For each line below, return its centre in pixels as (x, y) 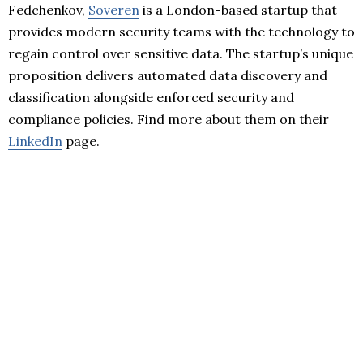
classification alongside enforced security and (151, 97)
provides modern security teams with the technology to (181, 31)
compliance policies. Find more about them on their (169, 119)
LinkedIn (35, 141)
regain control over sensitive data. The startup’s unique (181, 53)
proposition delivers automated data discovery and (168, 75)
